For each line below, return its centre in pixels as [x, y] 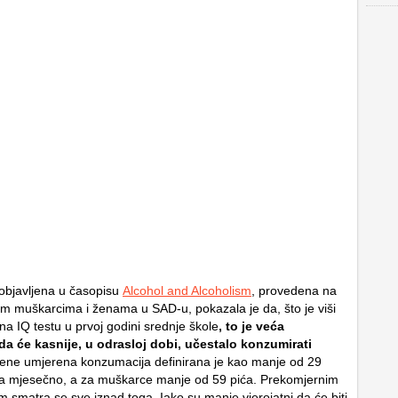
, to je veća [251, 326]
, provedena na [294, 291]
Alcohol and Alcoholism [187, 291]
